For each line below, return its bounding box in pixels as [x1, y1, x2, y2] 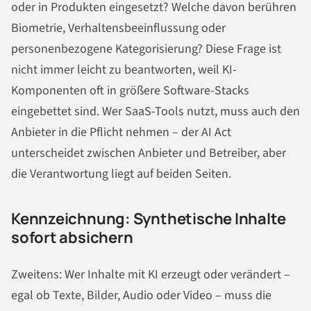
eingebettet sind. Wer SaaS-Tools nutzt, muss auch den [11, 102, 300, 120]
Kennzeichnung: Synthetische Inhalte [11, 208, 286, 229]
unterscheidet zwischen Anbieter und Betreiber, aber [11, 144, 286, 162]
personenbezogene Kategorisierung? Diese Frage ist [11, 40, 281, 58]
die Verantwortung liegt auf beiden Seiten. [11, 165, 231, 183]
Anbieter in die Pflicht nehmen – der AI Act [11, 123, 231, 141]
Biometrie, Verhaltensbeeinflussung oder [11, 19, 226, 37]
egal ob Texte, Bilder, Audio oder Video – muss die [11, 287, 271, 305]
